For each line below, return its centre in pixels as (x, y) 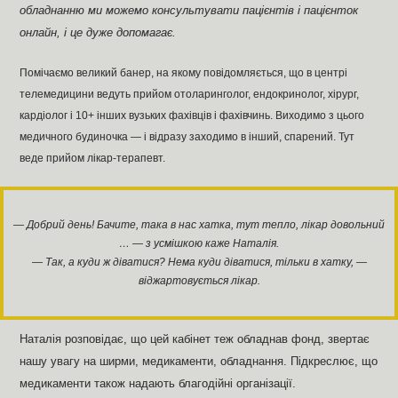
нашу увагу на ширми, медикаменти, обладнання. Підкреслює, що (199, 361)
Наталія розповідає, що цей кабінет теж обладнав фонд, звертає (195, 339)
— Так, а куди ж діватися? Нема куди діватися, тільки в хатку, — (199, 262)
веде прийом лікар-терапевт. (92, 158)
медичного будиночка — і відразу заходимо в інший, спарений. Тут (187, 136)
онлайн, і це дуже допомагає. (98, 32)
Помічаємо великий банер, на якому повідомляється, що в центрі (183, 72)
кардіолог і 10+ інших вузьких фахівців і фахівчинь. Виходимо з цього (191, 115)
